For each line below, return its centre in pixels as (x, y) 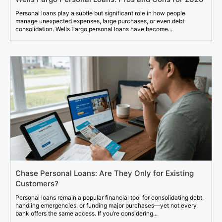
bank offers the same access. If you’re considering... (86, 214)
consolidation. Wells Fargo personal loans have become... (94, 29)
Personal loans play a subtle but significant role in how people (100, 13)
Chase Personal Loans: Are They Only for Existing (105, 173)
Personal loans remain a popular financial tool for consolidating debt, (110, 198)
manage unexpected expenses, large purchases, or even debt (100, 21)
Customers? (37, 184)
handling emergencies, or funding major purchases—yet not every (106, 206)
